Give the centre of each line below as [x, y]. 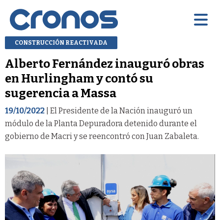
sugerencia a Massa [61, 93]
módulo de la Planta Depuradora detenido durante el [101, 123]
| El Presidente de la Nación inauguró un [119, 110]
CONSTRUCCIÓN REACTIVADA [61, 42]
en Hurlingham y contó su [79, 78]
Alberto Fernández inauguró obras [105, 64]
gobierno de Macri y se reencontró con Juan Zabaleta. [102, 136]
